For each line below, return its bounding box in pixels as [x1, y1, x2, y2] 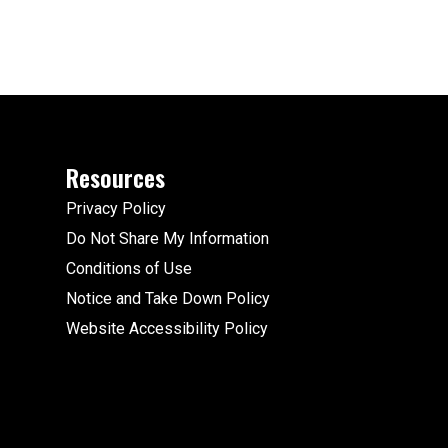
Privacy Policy [66, 199, 166, 219]
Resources [66, 159, 165, 196]
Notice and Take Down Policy [66, 289, 270, 309]
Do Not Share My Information [66, 229, 269, 249]
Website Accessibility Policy [66, 319, 268, 339]
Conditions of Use [66, 259, 192, 279]
